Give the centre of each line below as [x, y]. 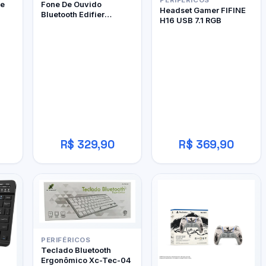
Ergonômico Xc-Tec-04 [87, 260]
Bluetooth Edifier [73, 14]
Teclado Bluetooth [76, 250]
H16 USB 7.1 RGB [191, 20]
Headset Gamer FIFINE [203, 10]
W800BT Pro [66, 24]
